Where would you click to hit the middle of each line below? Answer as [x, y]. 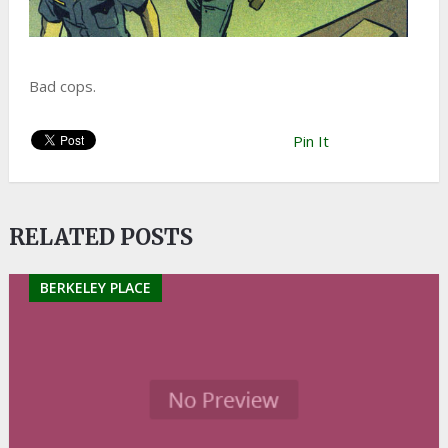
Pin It [310, 141]
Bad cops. [62, 86]
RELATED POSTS [100, 237]
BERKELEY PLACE [95, 287]
